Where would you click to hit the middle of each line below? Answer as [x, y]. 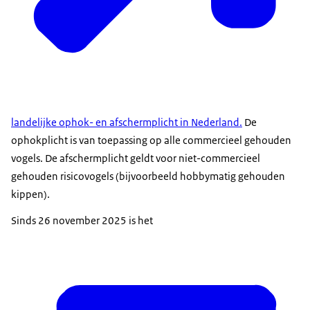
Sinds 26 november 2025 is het [82, 220]
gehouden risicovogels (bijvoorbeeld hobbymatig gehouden [148, 176]
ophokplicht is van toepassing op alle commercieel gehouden [151, 140]
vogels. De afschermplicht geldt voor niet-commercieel [136, 158]
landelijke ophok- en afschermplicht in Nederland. [127, 122]
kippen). [30, 194]
